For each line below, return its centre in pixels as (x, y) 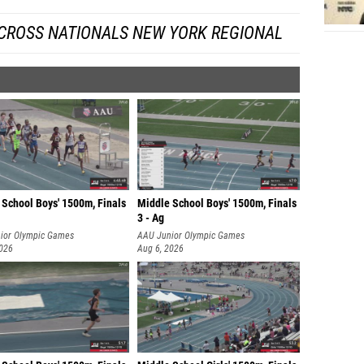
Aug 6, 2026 (160, 249)
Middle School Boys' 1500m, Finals (217, 204)
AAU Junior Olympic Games (191, 236)
